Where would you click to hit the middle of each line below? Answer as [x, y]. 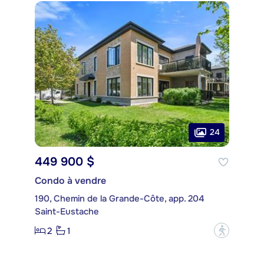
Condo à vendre [70, 181]
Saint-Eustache [67, 212]
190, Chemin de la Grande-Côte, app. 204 [120, 199]
